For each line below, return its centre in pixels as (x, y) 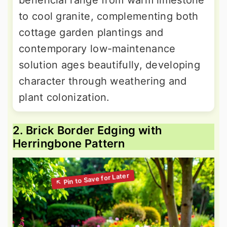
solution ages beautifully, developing (110, 65)
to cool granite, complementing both (109, 16)
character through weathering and (103, 81)
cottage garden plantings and (91, 33)
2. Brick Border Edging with (87, 130)
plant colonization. (64, 98)
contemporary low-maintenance (97, 49)
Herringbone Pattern (69, 144)
